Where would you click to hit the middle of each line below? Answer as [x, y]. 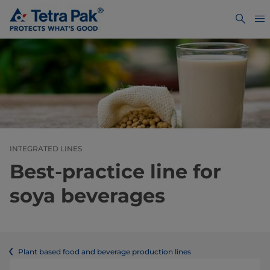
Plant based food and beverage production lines [105, 252]
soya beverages [87, 196]
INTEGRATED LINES [46, 149]
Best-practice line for [115, 172]
